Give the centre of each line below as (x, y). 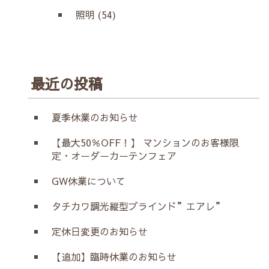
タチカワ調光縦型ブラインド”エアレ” (138, 206)
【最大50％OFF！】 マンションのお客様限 (145, 142)
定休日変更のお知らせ (100, 231)
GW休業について (89, 180)
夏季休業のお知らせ (95, 117)
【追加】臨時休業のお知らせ (114, 256)
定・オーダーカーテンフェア (114, 155)
